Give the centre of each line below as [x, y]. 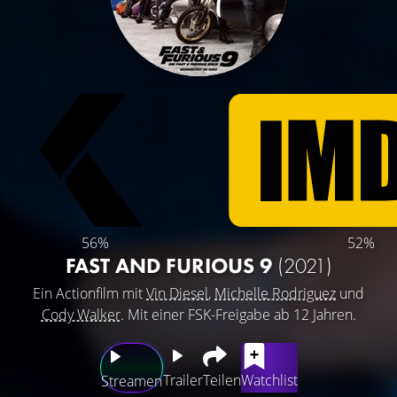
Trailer [183, 380]
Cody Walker [81, 315]
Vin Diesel [177, 293]
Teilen [222, 380]
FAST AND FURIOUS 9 [171, 265]
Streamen [131, 381]
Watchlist [269, 380]
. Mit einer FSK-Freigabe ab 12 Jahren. [238, 315]
